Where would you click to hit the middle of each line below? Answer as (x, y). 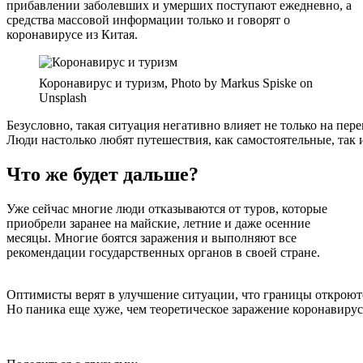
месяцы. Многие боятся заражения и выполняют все (152, 237)
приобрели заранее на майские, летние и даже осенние (158, 223)
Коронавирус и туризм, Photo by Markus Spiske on (176, 83)
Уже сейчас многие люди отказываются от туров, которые (167, 208)
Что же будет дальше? (102, 174)
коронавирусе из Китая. (72, 34)
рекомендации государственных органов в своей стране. (163, 252)
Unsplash (63, 97)
